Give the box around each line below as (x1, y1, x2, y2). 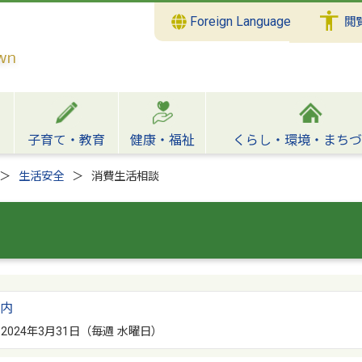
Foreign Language (187, 14, 292, 30)
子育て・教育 (27, 133, 105, 148)
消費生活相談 (91, 170, 159, 183)
